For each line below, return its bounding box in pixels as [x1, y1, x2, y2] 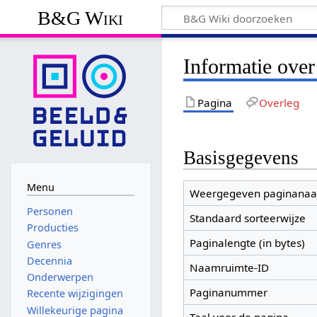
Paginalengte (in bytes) [189, 236, 305, 250]
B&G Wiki [38, 6, 124, 29]
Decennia [26, 253, 72, 267]
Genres [26, 237, 62, 251]
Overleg [258, 95, 299, 110]
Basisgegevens [183, 146, 299, 168]
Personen [26, 204, 73, 219]
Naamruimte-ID [189, 260, 269, 275]
